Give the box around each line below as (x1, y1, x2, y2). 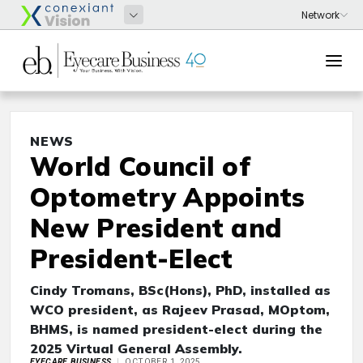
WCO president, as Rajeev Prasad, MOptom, (30, 301, 330, 318)
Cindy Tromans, (30, 282, 139, 298)
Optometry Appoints (30, 181, 305, 213)
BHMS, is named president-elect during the (30, 321, 322, 337)
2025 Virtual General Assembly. (30, 340, 242, 357)
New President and (30, 211, 283, 244)
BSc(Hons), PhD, (139, 282, 246, 298)
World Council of (30, 150, 251, 182)
